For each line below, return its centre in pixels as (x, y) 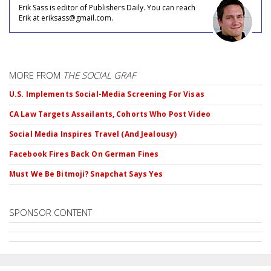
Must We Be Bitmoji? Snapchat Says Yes (86, 174)
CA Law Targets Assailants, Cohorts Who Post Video (110, 114)
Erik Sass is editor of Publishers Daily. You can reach (107, 8)
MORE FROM (36, 75)
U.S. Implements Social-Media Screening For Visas (107, 94)
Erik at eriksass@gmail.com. (66, 18)
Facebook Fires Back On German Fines (84, 154)
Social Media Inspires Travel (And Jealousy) (93, 134)
